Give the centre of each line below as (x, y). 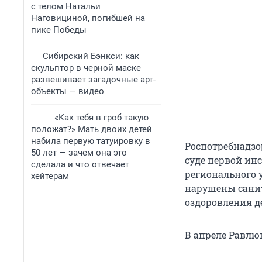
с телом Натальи (66, 6)
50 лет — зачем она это (79, 153)
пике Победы (59, 30)
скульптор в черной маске (86, 68)
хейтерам (50, 176)
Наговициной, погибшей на (88, 18)
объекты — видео (68, 91)
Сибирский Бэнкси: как (91, 56)
